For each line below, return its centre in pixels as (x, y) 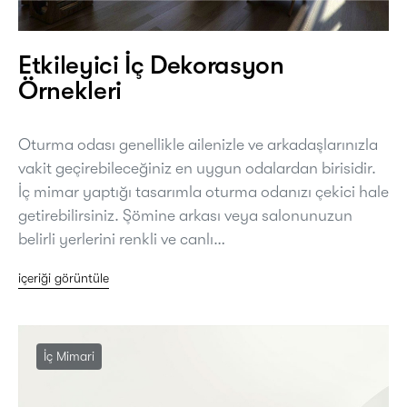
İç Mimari (69, 356)
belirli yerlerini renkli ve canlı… (122, 238)
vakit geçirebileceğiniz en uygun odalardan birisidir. (197, 168)
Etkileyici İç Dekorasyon (151, 65)
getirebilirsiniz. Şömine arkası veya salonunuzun (185, 215)
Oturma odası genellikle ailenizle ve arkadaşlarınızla (198, 144)
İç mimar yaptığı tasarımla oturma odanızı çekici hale (203, 191)
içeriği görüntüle (64, 278)
